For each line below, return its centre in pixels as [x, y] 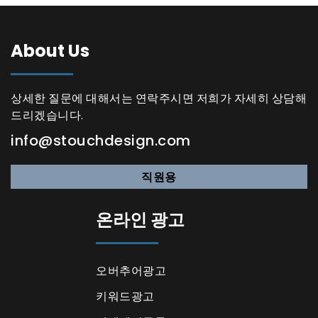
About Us [50, 51]
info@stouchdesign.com [101, 141]
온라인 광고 [140, 220]
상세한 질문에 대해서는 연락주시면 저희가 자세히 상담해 [159, 98]
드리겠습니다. [47, 115]
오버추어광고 [131, 270]
